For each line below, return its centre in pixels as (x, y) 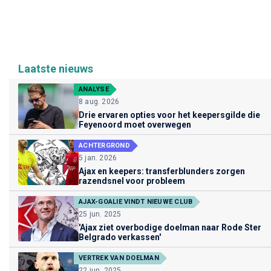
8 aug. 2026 (99, 101)
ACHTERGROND (104, 145)
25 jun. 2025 (100, 214)
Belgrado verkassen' (120, 237)
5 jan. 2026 (98, 158)
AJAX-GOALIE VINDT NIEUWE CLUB (136, 201)
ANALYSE (94, 89)
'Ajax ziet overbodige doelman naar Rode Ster (170, 227)
